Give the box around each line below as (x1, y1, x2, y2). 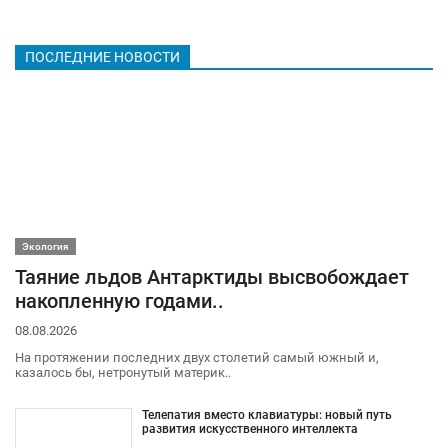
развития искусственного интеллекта (141, 422, 358, 437)
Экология (22, 240, 69, 252)
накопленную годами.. (15, 288, 224, 313)
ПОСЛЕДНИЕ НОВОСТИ (25, 48, 180, 66)
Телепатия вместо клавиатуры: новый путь (141, 408, 392, 423)
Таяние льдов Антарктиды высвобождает (15, 264, 409, 289)
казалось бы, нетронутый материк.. (15, 365, 231, 381)
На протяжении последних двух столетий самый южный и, (15, 350, 379, 366)
